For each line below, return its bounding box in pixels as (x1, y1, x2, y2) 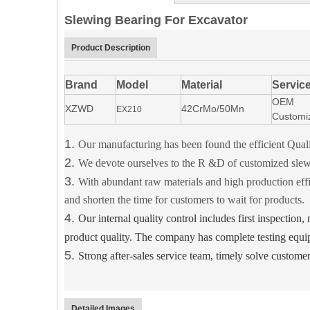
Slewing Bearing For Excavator (64, 13, 251, 27)
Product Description (71, 43, 150, 53)
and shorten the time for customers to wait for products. (64, 194, 304, 206)
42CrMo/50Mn (181, 103, 244, 114)
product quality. (64, 231, 135, 243)
